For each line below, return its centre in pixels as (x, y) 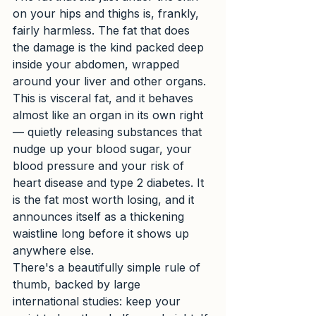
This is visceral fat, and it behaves (105, 98)
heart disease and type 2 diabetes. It (110, 183)
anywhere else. (53, 250)
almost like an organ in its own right (110, 115)
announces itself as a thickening (100, 217)
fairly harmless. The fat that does (103, 30)
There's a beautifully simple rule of (108, 267)
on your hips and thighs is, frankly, (108, 13)
